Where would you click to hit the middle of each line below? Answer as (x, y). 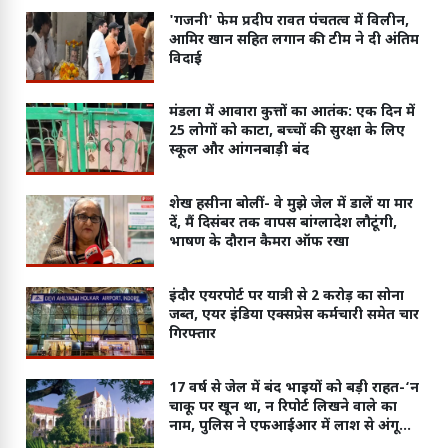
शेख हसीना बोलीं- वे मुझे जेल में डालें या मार (290, 205)
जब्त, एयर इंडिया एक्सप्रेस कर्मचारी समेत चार (293, 316)
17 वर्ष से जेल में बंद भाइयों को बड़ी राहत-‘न (293, 389)
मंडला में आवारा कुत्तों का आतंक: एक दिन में (291, 113)
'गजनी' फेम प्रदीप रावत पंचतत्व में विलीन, (288, 21)
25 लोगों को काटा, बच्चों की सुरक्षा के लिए (286, 132)
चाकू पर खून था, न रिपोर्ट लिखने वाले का (282, 408)
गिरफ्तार (192, 335)
